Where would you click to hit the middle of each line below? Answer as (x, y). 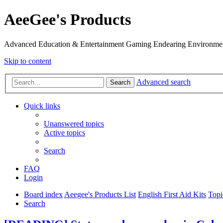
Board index (43, 195)
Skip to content (28, 61)
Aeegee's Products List (100, 195)
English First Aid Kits (172, 195)
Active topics (64, 133)
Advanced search (164, 82)
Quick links (42, 106)
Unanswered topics (74, 124)
